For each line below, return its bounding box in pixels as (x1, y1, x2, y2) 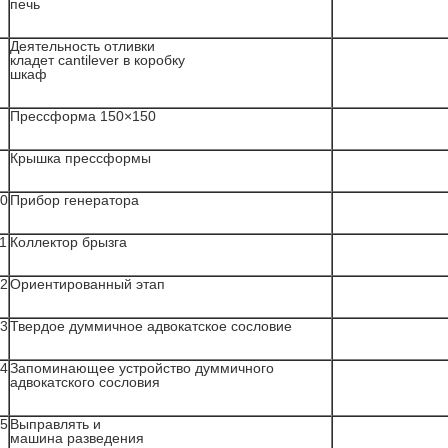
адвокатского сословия (10, 374, 160, 390)
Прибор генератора (10, 192, 139, 208)
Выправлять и (10, 416, 101, 432)
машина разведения (10, 430, 144, 446)
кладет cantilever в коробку (10, 52, 185, 68)
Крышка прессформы (10, 150, 151, 166)
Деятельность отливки (10, 38, 155, 54)
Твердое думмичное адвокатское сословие (10, 318, 292, 334)
